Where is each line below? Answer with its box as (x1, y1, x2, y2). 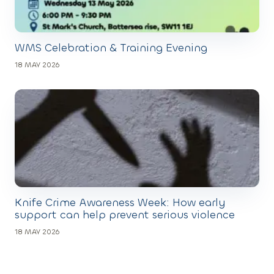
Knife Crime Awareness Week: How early (15, 195, 226, 210)
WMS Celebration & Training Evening (15, 40, 207, 55)
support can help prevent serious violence (15, 207, 235, 222)
